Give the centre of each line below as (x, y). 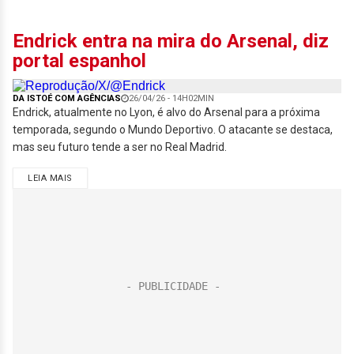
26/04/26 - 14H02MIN (171, 98)
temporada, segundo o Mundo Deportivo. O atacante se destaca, (173, 130)
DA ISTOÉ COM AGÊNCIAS (67, 98)
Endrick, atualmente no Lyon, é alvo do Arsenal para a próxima (166, 112)
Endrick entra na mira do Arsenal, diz (171, 41)
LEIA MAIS (50, 178)
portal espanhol (79, 61)
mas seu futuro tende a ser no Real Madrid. (120, 147)
